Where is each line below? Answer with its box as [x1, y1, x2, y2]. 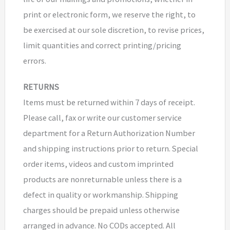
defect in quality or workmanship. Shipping [23, 189, 178, 200]
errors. [23, 55, 46, 66]
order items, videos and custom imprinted [23, 159, 174, 169]
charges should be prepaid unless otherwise [23, 205, 180, 216]
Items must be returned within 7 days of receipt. [23, 97, 195, 108]
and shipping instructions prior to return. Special [23, 143, 198, 154]
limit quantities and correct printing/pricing [23, 40, 181, 51]
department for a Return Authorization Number [23, 128, 195, 139]
